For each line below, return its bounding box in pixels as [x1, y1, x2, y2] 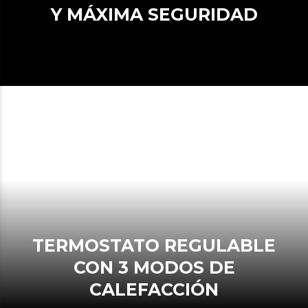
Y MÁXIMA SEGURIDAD [50, 4, 258, 25]
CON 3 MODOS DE [73, 257, 235, 278]
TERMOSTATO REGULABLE [32, 235, 44, 256]
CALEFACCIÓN [89, 279, 219, 300]
